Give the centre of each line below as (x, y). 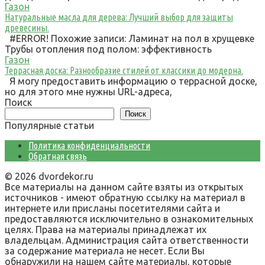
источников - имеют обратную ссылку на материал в (125, 198)
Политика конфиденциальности (89, 146)
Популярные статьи (49, 125)
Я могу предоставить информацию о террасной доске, (131, 81)
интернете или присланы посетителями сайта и (112, 208)
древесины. (27, 28)
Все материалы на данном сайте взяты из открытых (124, 187)
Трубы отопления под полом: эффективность (108, 49)
